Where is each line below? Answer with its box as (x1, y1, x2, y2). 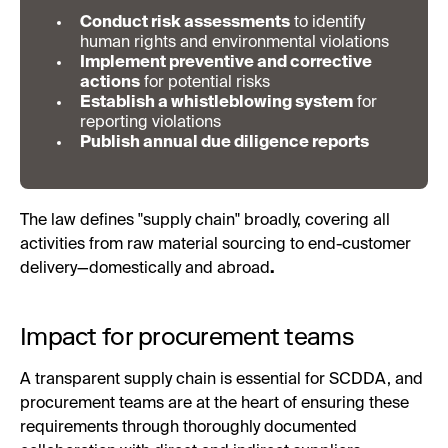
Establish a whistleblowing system (80, 94, 353, 111)
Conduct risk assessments (80, 14, 290, 31)
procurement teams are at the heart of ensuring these (20, 395, 409, 412)
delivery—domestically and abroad (20, 260, 270, 277)
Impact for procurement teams (20, 321, 354, 351)
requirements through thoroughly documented (20, 419, 357, 436)
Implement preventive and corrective (80, 54, 372, 71)
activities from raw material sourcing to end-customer (20, 236, 411, 253)
